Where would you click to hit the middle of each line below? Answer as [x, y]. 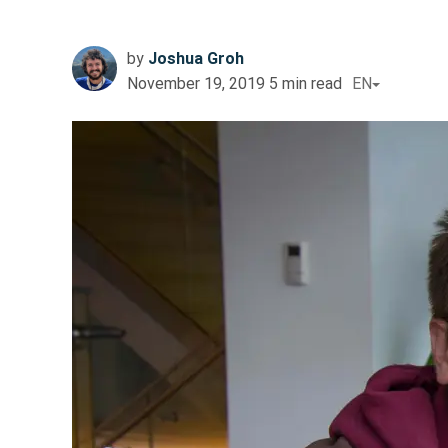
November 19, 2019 [196, 84]
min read [312, 84]
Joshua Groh [196, 59]
